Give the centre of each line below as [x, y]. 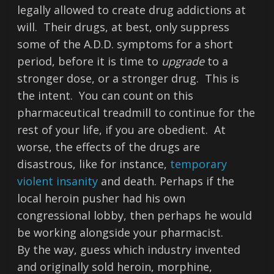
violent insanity [58, 181]
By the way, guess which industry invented [129, 250]
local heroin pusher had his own [102, 198]
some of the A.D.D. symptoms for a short [125, 44]
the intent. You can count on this [106, 95]
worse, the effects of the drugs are [109, 147]
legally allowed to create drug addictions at [132, 10]
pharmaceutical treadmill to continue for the [136, 113]
